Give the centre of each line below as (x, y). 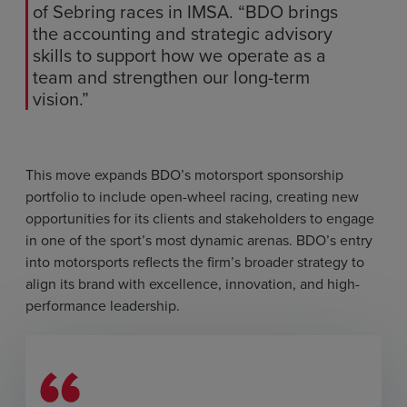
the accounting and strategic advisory (183, 34)
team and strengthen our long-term (171, 78)
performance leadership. (103, 306)
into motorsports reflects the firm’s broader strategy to (195, 263)
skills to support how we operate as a (179, 56)
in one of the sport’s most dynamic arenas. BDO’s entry (199, 241)
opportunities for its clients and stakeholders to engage (200, 219)
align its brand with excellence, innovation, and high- (193, 284)
